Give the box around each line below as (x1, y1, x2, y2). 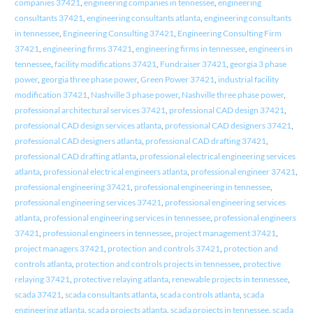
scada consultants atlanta (64, 289, 156, 300)
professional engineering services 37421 (14, 196, 161, 208)
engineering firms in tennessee (135, 43, 245, 54)
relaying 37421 (14, 273, 70, 284)
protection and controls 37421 (107, 242, 220, 254)
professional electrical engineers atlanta (43, 166, 187, 177)
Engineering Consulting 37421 (62, 27, 174, 38)
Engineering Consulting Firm (177, 27, 282, 38)
